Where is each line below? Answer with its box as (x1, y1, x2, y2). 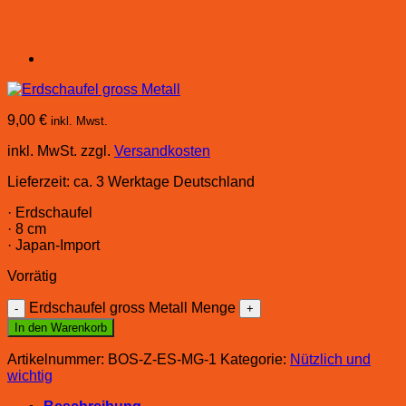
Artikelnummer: (7, 351, 108, 367)
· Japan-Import (7, 237, 100, 253)
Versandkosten (114, 142, 210, 159)
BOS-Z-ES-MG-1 (108, 351, 217, 367)
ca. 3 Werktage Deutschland (73, 173, 255, 189)
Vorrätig (7, 267, 57, 284)
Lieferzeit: (7, 173, 73, 189)
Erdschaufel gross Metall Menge (29, 299, 236, 315)
